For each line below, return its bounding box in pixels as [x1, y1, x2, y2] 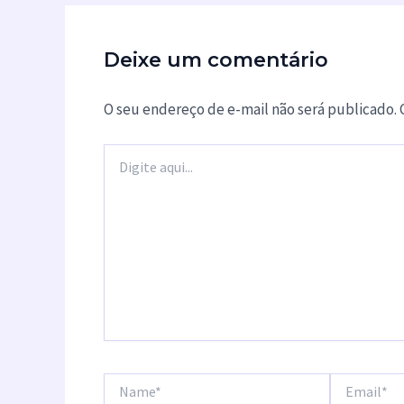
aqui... [102, 162, 133, 179]
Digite [102, 144, 134, 161]
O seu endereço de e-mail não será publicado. [103, 98, 397, 119]
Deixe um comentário [103, 47, 328, 72]
